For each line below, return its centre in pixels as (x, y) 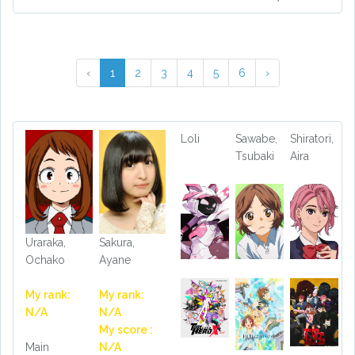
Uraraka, (46, 243)
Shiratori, (311, 139)
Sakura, (116, 243)
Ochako (45, 260)
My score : (126, 330)
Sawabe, (256, 139)
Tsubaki (254, 156)
